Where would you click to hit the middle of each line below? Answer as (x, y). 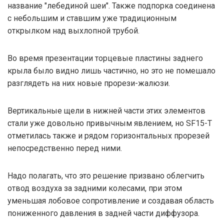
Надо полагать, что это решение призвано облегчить (106, 175)
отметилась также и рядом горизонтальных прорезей (108, 135)
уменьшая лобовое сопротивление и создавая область (111, 200)
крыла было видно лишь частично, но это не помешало (111, 70)
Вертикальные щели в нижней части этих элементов (106, 110)
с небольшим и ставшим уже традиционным (92, 18)
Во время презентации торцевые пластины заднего (105, 58)
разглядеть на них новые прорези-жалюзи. (89, 83)
